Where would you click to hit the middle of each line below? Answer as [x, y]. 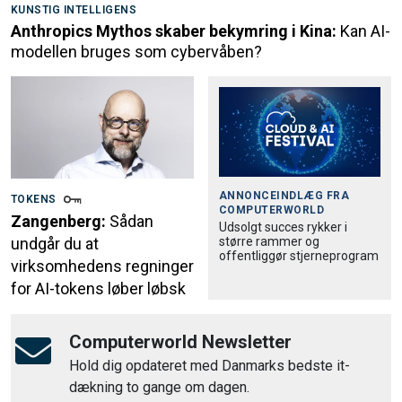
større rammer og [269, 241]
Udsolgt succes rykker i [283, 227]
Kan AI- [365, 31]
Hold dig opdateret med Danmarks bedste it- [210, 366]
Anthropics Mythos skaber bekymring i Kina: [174, 31]
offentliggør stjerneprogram [299, 255]
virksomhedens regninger [102, 267]
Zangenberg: [58, 222]
